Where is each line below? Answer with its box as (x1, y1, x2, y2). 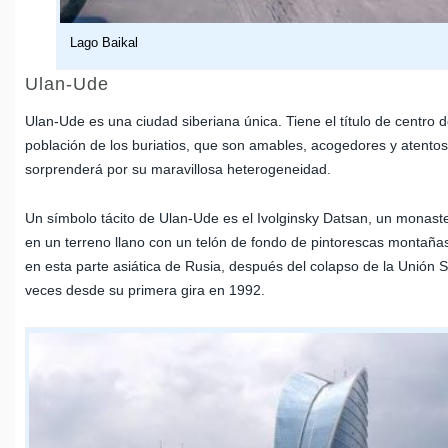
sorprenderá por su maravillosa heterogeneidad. (25, 161, 335, 178)
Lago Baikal (70, 36, 138, 51)
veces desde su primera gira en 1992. (25, 282, 265, 299)
